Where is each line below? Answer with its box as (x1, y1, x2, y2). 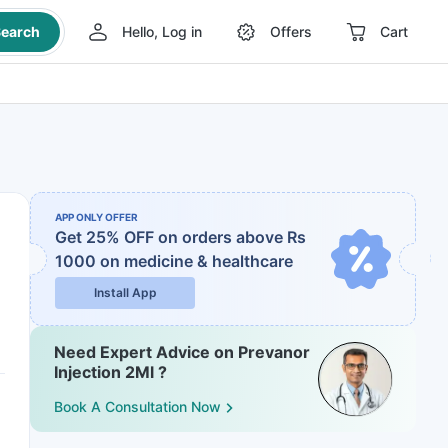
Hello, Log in (121, 23, 202, 40)
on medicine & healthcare (100, 251, 293, 271)
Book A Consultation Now (54, 398, 221, 416)
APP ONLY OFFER (55, 211, 138, 223)
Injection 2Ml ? (54, 362, 167, 382)
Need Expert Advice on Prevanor (54, 342, 310, 362)
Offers (269, 23, 312, 40)
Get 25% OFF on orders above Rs (55, 227, 306, 247)
